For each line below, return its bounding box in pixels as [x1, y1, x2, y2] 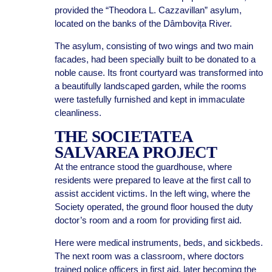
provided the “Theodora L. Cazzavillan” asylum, [54, 5, 242, 15]
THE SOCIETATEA [54, 127, 193, 146]
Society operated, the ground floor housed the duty [54, 202, 253, 212]
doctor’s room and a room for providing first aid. [54, 215, 244, 225]
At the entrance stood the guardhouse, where [54, 161, 232, 172]
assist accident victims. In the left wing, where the [54, 188, 250, 199]
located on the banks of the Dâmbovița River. [54, 18, 232, 29]
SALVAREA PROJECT [54, 143, 217, 161]
